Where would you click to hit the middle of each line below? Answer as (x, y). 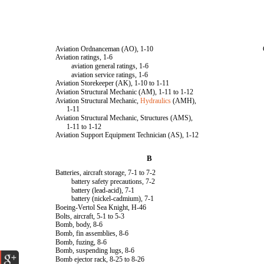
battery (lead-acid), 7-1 (103, 190)
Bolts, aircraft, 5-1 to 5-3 (90, 216)
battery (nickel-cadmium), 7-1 (113, 199)
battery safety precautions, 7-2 (113, 181)
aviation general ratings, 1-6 (110, 66)
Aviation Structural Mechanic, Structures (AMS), (124, 118)
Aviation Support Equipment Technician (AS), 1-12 (127, 135)
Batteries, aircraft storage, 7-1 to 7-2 (106, 173)
